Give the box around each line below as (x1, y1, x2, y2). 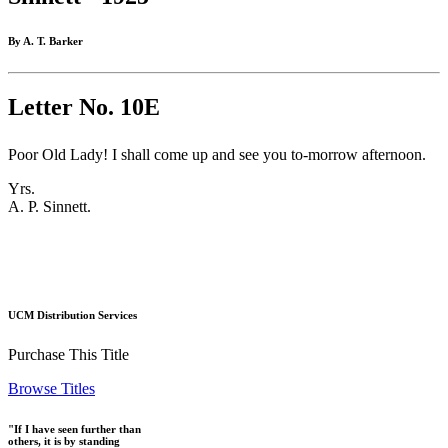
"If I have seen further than (8, 422, 141, 435)
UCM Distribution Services (8, 309, 137, 322)
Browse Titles (8, 379, 95, 397)
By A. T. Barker (8, 35, 83, 48)
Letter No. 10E (8, 94, 160, 121)
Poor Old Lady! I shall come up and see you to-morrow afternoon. (8, 146, 426, 164)
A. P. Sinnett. (8, 198, 91, 216)
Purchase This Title (8, 345, 129, 363)
